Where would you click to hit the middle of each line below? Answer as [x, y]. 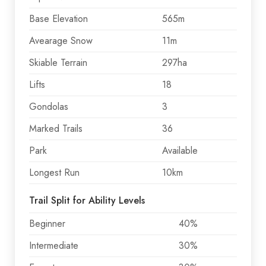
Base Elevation [58, 18]
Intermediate [54, 245]
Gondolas [49, 106]
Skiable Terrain [58, 62]
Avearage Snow [61, 40]
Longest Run [54, 172]
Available [180, 150]
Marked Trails [56, 128]
